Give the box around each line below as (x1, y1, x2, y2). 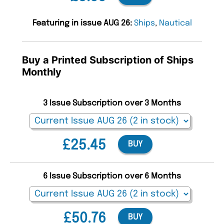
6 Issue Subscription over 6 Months (43, 171, 181, 180)
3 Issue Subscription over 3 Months (43, 98, 181, 107)
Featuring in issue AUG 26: (32, 18, 134, 27)
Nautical (158, 18, 192, 27)
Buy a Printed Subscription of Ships (22, 53, 193, 66)
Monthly (22, 65, 61, 78)
